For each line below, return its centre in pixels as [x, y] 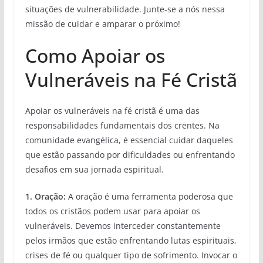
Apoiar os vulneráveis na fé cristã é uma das [112, 111]
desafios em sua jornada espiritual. [94, 170]
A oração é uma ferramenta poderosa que [149, 197]
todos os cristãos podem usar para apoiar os [112, 211]
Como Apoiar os [95, 56]
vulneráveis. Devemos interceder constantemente [123, 226]
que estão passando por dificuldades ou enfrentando [130, 155]
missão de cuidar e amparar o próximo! [102, 24]
